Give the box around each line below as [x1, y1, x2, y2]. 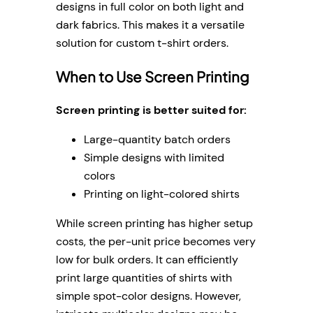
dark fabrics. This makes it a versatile [56, 17, 245, 33]
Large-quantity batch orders [84, 131, 231, 147]
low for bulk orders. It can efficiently [56, 252, 238, 268]
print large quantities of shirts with [56, 270, 232, 286]
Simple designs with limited [84, 150, 224, 165]
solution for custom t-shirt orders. [56, 36, 228, 51]
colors [84, 168, 115, 183]
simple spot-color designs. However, [56, 289, 241, 304]
